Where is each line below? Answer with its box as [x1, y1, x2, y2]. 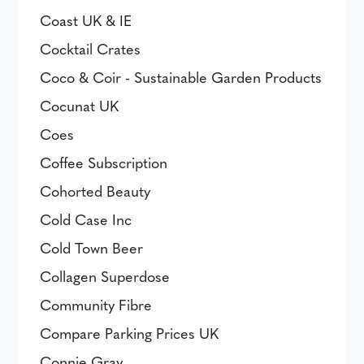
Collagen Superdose [40, 266, 171, 286]
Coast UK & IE [40, 10, 132, 30]
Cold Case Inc [40, 209, 132, 229]
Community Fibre [40, 294, 153, 314]
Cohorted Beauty [40, 180, 151, 201]
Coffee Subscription [40, 152, 168, 172]
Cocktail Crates [40, 38, 141, 58]
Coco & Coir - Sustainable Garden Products [40, 67, 323, 87]
